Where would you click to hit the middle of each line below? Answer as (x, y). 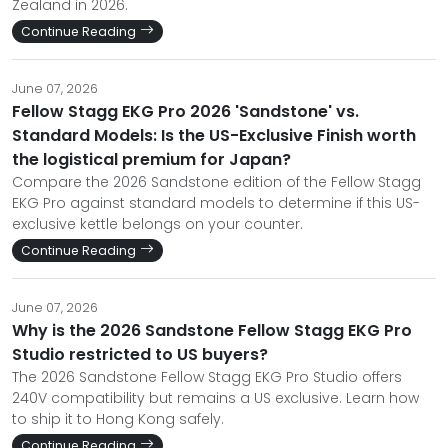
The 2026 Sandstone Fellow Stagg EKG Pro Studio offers (207, 376)
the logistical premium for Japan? (151, 159)
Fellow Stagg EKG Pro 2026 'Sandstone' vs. (185, 111)
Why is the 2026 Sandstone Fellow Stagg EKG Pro (212, 330)
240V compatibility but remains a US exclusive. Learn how (215, 397)
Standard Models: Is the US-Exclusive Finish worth (214, 135)
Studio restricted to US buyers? (140, 354)
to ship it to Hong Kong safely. (118, 418)
